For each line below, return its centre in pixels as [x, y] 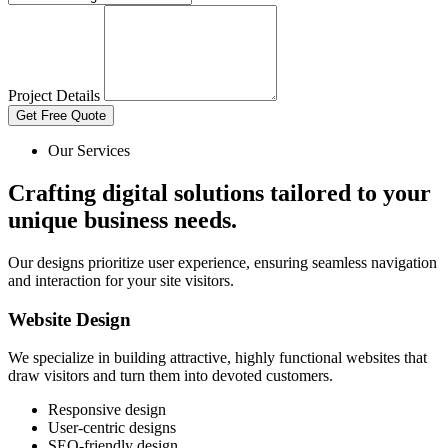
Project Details [56, 96]
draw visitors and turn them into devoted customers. [170, 376]
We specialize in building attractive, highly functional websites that [217, 358]
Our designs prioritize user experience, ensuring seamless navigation [222, 262]
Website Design [69, 319]
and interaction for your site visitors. [121, 280]
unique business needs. [122, 220]
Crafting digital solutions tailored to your [219, 193]
